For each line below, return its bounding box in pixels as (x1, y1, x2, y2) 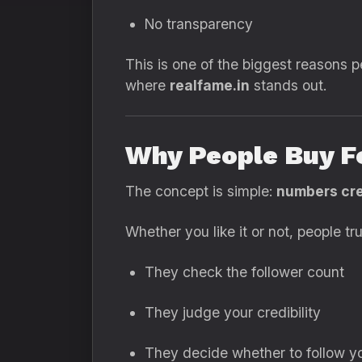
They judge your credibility (145, 304, 321, 321)
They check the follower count (145, 263, 344, 280)
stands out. (250, 77, 326, 94)
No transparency (145, 15, 253, 32)
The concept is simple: (125, 183, 276, 200)
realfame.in (170, 77, 250, 94)
